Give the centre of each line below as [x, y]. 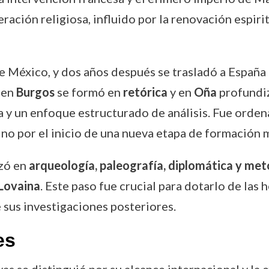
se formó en [89, 92]
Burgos [35, 92]
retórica [145, 92]
